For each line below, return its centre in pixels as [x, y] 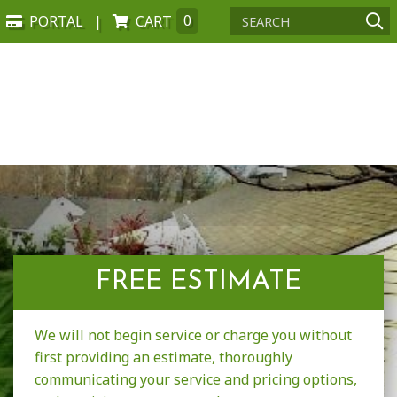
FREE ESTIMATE [198, 283]
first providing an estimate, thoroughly [163, 358]
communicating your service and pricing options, [196, 380]
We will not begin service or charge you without [193, 335]
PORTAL [57, 21]
